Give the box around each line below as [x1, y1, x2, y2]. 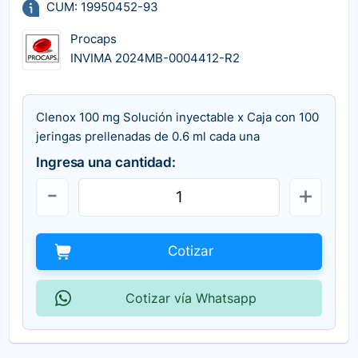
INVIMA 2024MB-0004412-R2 [70, 50, 240, 66]
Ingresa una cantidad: [36, 153, 177, 170]
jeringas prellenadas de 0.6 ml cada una [36, 128, 260, 144]
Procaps [70, 31, 117, 47]
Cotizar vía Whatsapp [125, 289, 257, 306]
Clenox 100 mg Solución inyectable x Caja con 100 [36, 109, 319, 125]
